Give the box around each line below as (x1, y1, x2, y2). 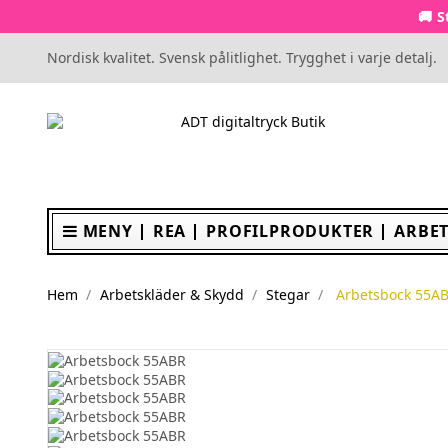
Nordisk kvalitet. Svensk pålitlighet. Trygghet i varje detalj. (47, 48, 437, 67)
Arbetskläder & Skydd (99, 285, 244, 304)
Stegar (265, 285, 310, 304)
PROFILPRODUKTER (206, 220, 375, 242)
